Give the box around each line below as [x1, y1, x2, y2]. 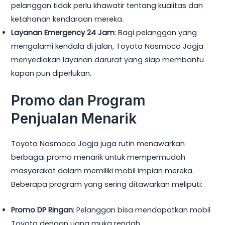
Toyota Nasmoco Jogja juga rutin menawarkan [11, 139, 185, 149]
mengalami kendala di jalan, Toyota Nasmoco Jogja [11, 41, 204, 51]
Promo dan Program [11, 91, 146, 109]
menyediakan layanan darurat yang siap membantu [11, 54, 204, 65]
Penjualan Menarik [11, 109, 137, 127]
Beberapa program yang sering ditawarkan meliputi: [11, 179, 203, 190]
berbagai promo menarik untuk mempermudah [11, 152, 186, 163]
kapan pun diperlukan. [11, 68, 92, 78]
